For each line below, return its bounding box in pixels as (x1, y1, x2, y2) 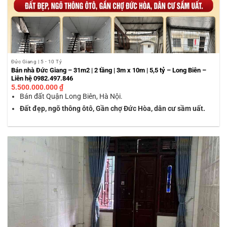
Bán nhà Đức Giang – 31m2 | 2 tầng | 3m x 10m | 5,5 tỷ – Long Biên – (11, 66, 206, 74)
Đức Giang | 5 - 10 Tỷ (11, 58, 62, 64)
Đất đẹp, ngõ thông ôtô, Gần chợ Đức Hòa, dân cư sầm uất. (20, 104, 206, 112)
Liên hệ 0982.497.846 (11, 74, 73, 82)
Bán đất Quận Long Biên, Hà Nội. (20, 92, 123, 101)
